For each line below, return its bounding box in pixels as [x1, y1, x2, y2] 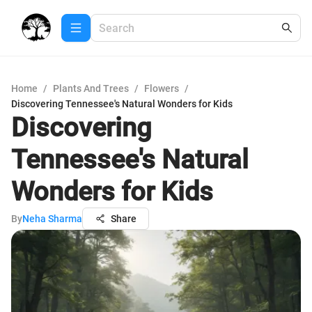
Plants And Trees [53, 83, 129, 94]
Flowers [144, 83, 179, 94]
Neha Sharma [22, 213, 82, 224]
